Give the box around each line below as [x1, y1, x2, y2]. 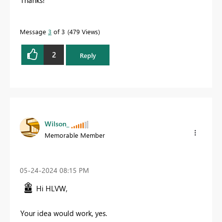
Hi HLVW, [36, 183, 67, 194]
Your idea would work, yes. [20, 208, 107, 219]
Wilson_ [45, 119, 69, 129]
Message [20, 27, 48, 36]
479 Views [69, 27, 98, 36]
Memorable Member [45, 131, 105, 140]
